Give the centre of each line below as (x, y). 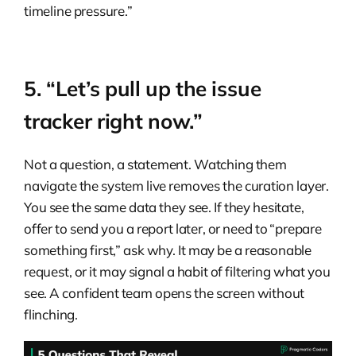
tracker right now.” (113, 121)
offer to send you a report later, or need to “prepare (173, 228)
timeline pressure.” (78, 10)
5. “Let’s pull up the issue (143, 88)
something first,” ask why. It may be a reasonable (168, 250)
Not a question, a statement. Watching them (155, 164)
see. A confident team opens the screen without (164, 292)
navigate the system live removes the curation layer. (177, 185)
